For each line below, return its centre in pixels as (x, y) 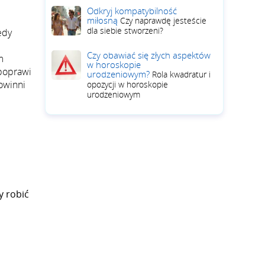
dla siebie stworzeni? (125, 30)
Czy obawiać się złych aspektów (149, 55)
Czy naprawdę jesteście (163, 20)
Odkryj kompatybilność (132, 11)
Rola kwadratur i (181, 74)
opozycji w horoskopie (127, 84)
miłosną (104, 20)
